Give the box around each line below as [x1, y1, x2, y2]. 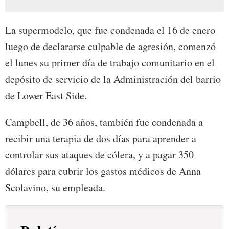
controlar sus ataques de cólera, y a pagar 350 [5, 147, 194, 162]
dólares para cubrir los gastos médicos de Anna [5, 164, 201, 178]
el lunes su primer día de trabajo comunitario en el [5, 55, 215, 70]
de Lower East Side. [5, 88, 87, 102]
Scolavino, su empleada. [5, 180, 105, 194]
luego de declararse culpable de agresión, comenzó [5, 39, 216, 53]
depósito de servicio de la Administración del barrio [5, 72, 221, 86]
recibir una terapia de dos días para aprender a [5, 131, 196, 145]
